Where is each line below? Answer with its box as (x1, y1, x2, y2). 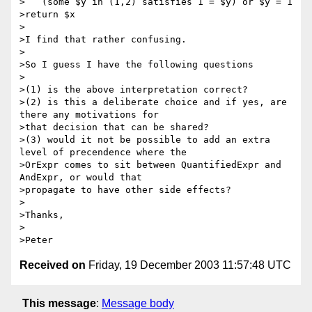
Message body (102, 297, 174, 309)
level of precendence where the (19, 147, 187, 158)
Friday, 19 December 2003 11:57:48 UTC (86, 259, 291, 272)
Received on (19, 259, 86, 272)
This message (22, 297, 96, 309)
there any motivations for (19, 109, 159, 120)
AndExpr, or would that (19, 172, 142, 183)
